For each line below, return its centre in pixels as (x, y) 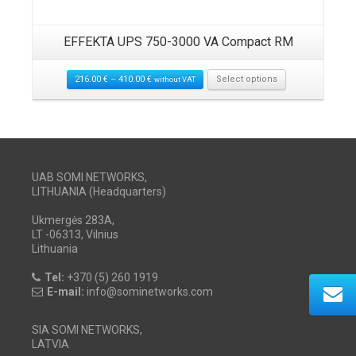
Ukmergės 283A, (73, 220)
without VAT (174, 79)
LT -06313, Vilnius (75, 234)
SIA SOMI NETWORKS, (87, 329)
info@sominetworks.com (149, 291)
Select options (246, 79)
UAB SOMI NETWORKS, (89, 177)
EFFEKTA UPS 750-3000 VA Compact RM (178, 41)
